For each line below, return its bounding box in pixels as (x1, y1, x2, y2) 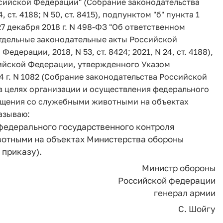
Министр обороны (142, 162, 216, 173)
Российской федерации (118, 175, 216, 186)
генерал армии (154, 187, 216, 198)
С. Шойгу (178, 204, 216, 214)
